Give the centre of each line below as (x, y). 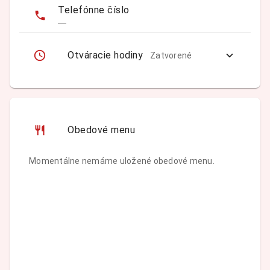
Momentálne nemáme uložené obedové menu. (122, 161)
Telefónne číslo (94, 10)
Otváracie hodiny (105, 55)
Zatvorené (171, 55)
